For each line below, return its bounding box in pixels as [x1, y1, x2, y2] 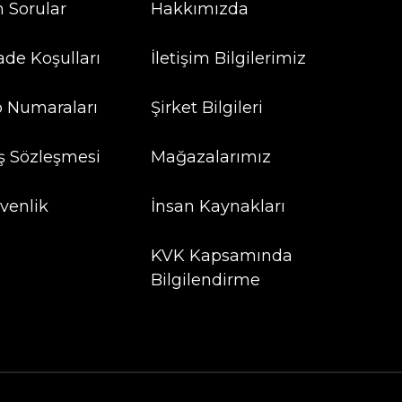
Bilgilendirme [150, 270, 260, 291]
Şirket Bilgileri [150, 98, 263, 118]
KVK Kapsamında [150, 246, 293, 267]
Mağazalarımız [150, 147, 271, 168]
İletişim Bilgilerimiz [150, 48, 306, 69]
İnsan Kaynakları [150, 197, 285, 217]
